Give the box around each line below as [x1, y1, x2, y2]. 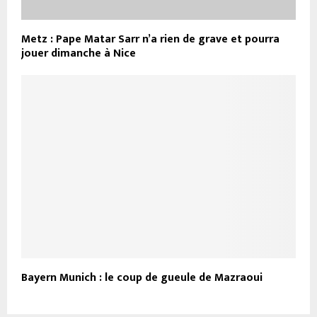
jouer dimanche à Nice [21, 44, 136, 64]
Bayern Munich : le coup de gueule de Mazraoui [21, 268, 263, 288]
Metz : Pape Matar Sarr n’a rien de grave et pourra [21, 30, 279, 50]
